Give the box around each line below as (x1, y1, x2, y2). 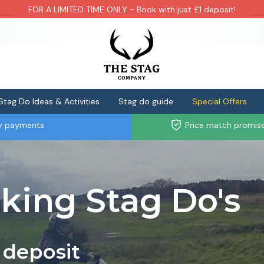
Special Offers (192, 96, 247, 107)
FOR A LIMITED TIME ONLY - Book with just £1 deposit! (28, 4, 236, 15)
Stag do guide (118, 96, 173, 107)
